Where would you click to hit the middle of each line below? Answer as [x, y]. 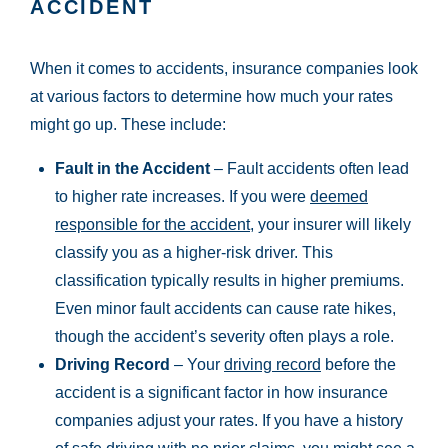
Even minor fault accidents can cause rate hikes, [225, 309]
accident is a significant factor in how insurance [221, 393]
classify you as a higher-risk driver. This [194, 253]
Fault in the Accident [132, 169]
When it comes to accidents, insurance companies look [224, 69]
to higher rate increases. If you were [182, 197]
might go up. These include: [128, 125]
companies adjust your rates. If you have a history [229, 421]
